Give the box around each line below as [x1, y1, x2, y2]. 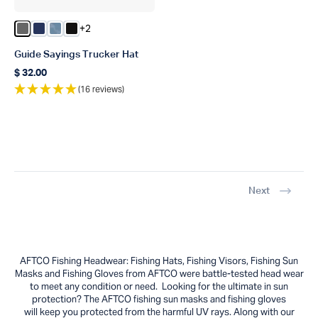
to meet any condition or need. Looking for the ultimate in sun [30, 280, 288, 292]
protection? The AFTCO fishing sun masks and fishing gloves [32, 292, 286, 305]
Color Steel [16, 22, 75, 38]
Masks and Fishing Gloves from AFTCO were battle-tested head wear [14, 267, 304, 280]
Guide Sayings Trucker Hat [14, 49, 138, 60]
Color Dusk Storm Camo [48, 22, 175, 38]
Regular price [13, 74, 77, 84]
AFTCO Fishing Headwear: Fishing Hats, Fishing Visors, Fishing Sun [20, 254, 298, 267]
